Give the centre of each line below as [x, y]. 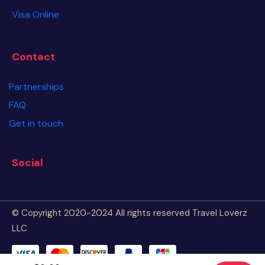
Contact [33, 56]
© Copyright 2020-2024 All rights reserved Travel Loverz [130, 213]
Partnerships [36, 86]
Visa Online [35, 14]
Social [28, 162]
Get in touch [36, 123]
